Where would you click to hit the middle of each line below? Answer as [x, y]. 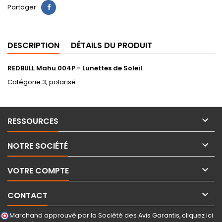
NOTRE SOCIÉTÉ [38, 146]
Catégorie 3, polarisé [42, 82]
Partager [22, 7]
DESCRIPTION [33, 45]
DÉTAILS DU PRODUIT [111, 45]
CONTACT [28, 195]
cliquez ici [197, 215]
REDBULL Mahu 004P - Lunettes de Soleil [75, 68]
